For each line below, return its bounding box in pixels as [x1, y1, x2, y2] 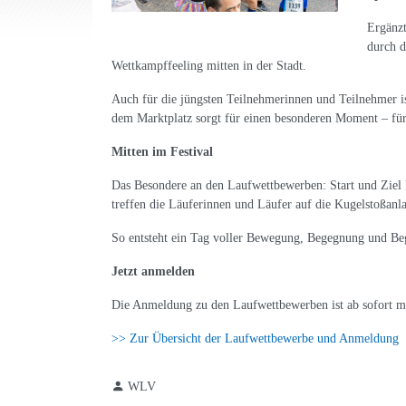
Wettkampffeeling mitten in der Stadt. [111, 59, 306, 72]
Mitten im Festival [111, 145, 213, 159]
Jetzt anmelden [111, 265, 195, 278]
